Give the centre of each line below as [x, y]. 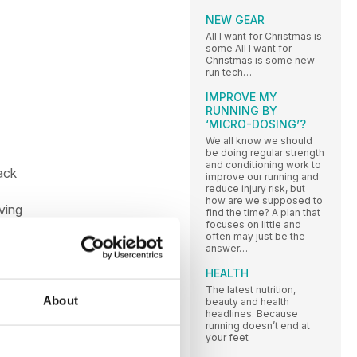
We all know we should [259, 140]
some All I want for [249, 48]
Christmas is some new [260, 60]
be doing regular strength [265, 152]
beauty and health [247, 301]
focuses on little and [253, 224]
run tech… [229, 72]
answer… [227, 248]
